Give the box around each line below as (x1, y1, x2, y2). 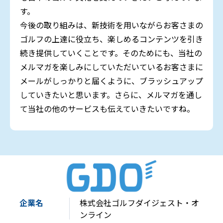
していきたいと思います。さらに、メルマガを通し (20, 88, 202, 101)
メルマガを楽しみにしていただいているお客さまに (20, 60, 203, 73)
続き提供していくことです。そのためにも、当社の (20, 46, 202, 59)
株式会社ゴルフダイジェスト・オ (80, 197, 199, 209)
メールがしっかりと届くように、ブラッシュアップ (20, 74, 203, 87)
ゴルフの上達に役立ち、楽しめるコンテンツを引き (20, 32, 203, 45)
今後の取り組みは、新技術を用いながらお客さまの (20, 18, 203, 31)
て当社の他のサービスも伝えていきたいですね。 (20, 102, 195, 114)
